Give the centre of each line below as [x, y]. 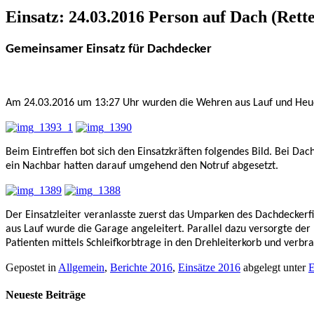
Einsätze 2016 [209, 267]
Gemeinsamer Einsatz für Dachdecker [109, 49]
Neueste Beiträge [46, 294]
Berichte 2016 [141, 267]
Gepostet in [32, 267]
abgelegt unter [274, 267]
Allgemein [81, 267]
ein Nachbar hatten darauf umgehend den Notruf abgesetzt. [142, 166]
